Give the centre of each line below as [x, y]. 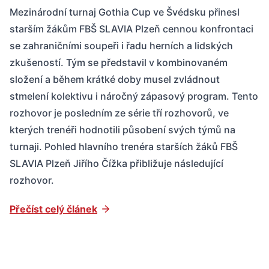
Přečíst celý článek [53, 209]
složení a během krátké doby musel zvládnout [115, 79]
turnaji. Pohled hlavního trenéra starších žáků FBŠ [124, 146]
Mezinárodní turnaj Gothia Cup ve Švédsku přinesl [125, 12]
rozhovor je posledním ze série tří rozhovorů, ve [119, 113]
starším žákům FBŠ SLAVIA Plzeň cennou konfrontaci [131, 29]
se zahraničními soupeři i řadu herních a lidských [121, 45]
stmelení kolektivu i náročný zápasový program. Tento [134, 96]
